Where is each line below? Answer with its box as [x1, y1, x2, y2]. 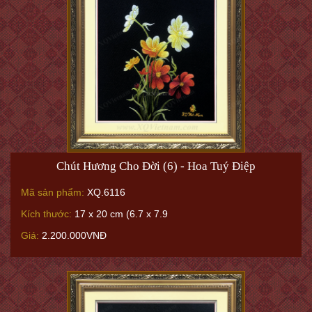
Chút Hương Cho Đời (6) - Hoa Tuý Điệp [56, 159, 256, 173]
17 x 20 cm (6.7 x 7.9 [72, 208, 168, 219]
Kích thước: [21, 208, 72, 219]
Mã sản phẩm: [21, 186, 84, 198]
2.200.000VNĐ [39, 229, 107, 241]
